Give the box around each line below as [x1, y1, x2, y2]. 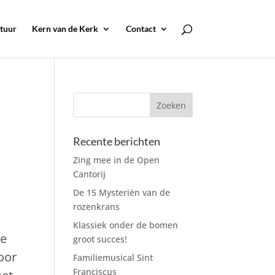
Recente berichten [73, 134, 161, 148]
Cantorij [73, 168, 106, 180]
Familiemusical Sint [73, 252, 153, 263]
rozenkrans [73, 201, 120, 212]
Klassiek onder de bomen [73, 219, 179, 231]
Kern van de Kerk [31, 23, 98, 34]
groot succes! [73, 233, 128, 245]
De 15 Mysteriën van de [73, 187, 171, 198]
